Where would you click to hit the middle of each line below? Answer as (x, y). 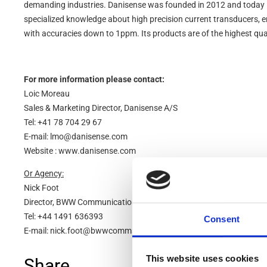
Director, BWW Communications (82, 202)
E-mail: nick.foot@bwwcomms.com (89, 230)
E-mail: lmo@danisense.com (76, 136)
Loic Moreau (47, 93)
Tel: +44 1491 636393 (63, 216)
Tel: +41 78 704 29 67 (63, 122)
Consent (222, 219)
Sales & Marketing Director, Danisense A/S (101, 108)
